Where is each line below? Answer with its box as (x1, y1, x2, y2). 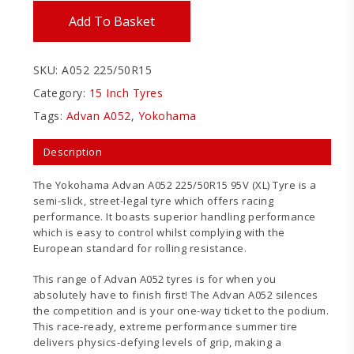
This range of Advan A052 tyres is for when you (32, 272, 277, 287)
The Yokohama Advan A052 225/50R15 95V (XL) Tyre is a (32, 177, 317, 192)
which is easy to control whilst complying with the (32, 224, 285, 239)
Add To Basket (68, 12, 155, 30)
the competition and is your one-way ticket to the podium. (32, 303, 330, 318)
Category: (32, 85, 89, 100)
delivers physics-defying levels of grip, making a (32, 335, 282, 350)
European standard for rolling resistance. (32, 240, 247, 255)
